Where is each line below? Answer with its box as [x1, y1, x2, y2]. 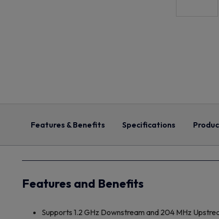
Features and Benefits [22, 176, 144, 191]
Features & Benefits [30, 120, 105, 130]
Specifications [122, 120, 176, 130]
